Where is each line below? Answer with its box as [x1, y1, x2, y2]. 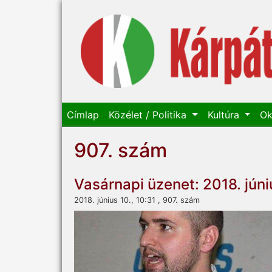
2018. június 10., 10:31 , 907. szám [74, 195, 200, 205]
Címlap [67, 109, 99, 121]
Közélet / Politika [109, 109, 189, 121]
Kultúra [207, 109, 242, 121]
